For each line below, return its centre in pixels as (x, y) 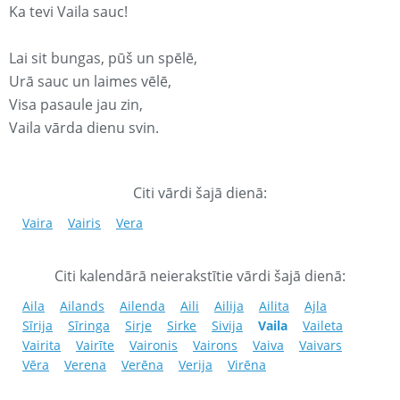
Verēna (142, 365)
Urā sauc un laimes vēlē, (90, 82)
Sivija (227, 326)
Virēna (247, 365)
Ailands (82, 306)
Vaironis (154, 346)
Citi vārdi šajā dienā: (200, 193)
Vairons (215, 346)
